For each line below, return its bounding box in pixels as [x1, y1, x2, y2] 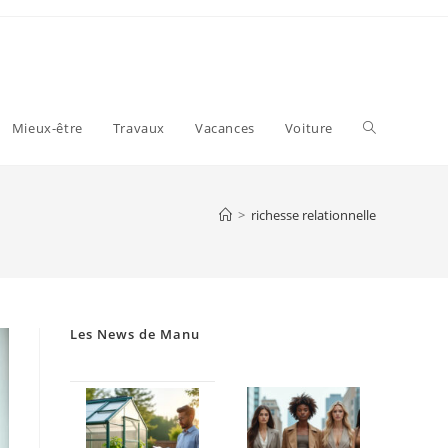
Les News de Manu [70, 325, 200, 343]
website [363, 192, 415, 211]
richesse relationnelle [251, 206, 376, 224]
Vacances [194, 119, 255, 137]
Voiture [284, 119, 333, 137]
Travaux [112, 119, 165, 137]
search [363, 266, 408, 285]
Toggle [363, 118, 407, 137]
